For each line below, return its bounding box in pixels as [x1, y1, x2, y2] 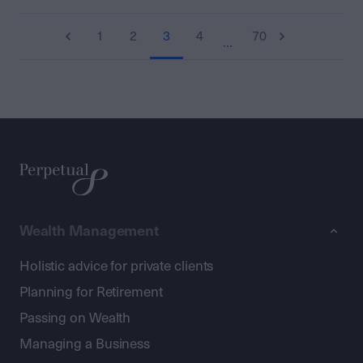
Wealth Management [19, 221, 159, 240]
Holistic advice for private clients [19, 257, 214, 275]
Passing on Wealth [19, 309, 131, 327]
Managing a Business [19, 335, 151, 352]
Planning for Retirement [19, 283, 163, 301]
